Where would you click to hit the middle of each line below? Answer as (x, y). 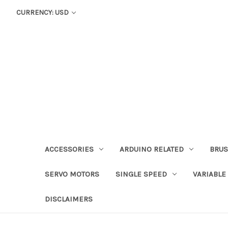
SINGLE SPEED (141, 174)
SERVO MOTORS (72, 174)
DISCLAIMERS (69, 199)
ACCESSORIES (69, 149)
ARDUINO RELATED (151, 149)
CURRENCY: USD (43, 12)
